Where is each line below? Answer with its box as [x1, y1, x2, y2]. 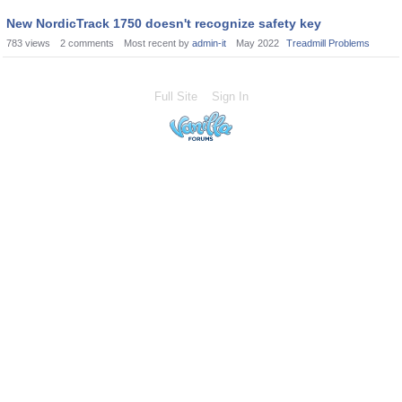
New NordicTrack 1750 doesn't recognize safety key [6, 16, 321, 31]
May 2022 [236, 38, 279, 48]
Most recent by [124, 38, 192, 48]
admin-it [192, 38, 226, 48]
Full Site [153, 90, 197, 103]
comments [66, 38, 114, 48]
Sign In [211, 90, 249, 103]
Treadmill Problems [286, 38, 370, 48]
